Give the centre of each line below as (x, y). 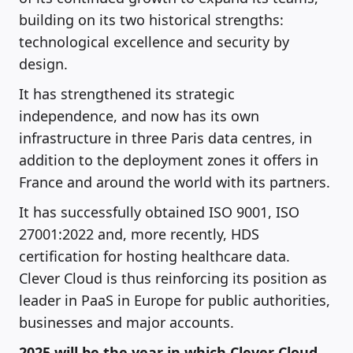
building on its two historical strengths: (151, 19)
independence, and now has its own (139, 115)
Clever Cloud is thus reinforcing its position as (173, 278)
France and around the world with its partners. (175, 182)
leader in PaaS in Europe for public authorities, (175, 300)
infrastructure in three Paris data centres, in (165, 137)
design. (43, 63)
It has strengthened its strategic (127, 93)
